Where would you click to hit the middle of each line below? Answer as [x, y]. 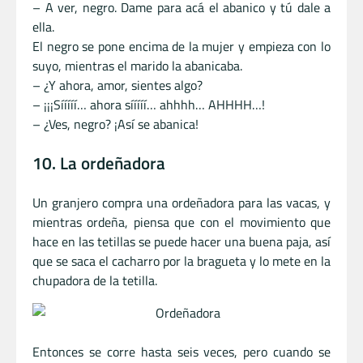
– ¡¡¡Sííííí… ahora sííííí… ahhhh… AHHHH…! [149, 105]
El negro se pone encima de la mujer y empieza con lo [181, 47]
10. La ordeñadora [99, 162]
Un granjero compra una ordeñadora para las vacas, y [181, 202]
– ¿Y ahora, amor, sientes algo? [117, 85]
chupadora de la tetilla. [95, 280]
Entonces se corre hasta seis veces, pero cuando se [181, 351]
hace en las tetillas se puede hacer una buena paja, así [181, 241]
